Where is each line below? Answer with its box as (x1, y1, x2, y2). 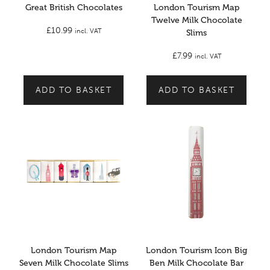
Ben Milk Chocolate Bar (149, 257, 243, 268)
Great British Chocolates (25, 2, 122, 13)
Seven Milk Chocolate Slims (19, 257, 128, 268)
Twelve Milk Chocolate (151, 14, 242, 25)
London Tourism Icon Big (146, 245, 247, 256)
